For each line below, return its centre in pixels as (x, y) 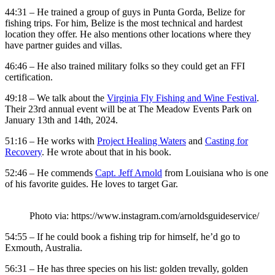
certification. (29, 77)
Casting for (227, 141)
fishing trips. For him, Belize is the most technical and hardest (124, 23)
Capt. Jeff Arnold (129, 173)
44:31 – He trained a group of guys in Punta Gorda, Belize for (125, 12)
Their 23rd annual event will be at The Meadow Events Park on (128, 109)
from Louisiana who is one (215, 173)
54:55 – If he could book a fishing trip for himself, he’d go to (122, 237)
